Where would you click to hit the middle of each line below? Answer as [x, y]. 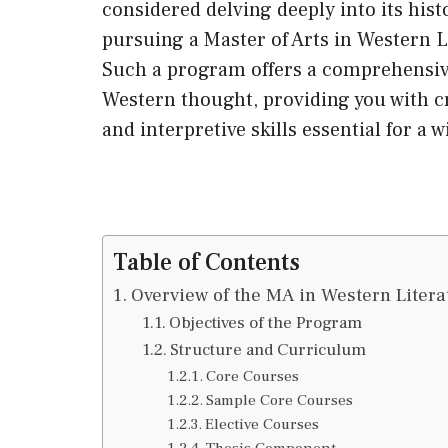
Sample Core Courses [280, 399]
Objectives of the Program [265, 322]
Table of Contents [206, 262]
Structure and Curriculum [267, 349]
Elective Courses [262, 423]
